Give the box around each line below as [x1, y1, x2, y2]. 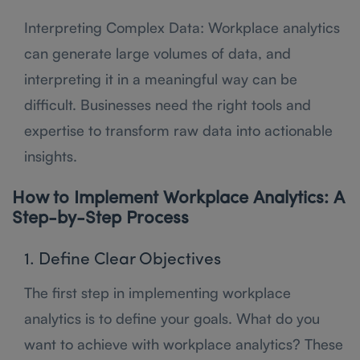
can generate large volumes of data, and [24, 43, 291, 62]
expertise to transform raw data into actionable [24, 121, 333, 139]
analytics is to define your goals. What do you [24, 309, 320, 327]
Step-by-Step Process [12, 209, 189, 228]
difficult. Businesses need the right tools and [24, 95, 311, 113]
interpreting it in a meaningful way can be [24, 69, 297, 88]
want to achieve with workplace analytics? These [24, 334, 343, 353]
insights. [24, 146, 77, 165]
